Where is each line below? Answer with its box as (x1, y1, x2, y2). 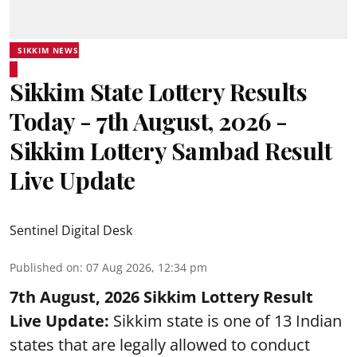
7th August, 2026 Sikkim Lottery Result (10, 286, 313, 308)
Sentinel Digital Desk (10, 222, 132, 239)
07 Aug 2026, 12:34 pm (86, 260, 207, 275)
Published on (10, 260, 80, 275)
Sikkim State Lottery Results (10, 76, 307, 108)
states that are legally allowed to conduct (10, 334, 310, 355)
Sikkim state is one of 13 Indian (109, 310, 342, 331)
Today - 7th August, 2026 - (10, 105, 287, 137)
